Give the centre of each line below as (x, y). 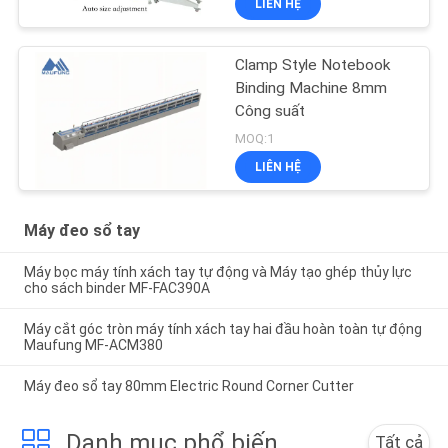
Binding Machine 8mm (311, 88)
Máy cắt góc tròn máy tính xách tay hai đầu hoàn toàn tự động (222, 329)
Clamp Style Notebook (313, 65)
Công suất (270, 111)
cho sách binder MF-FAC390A (116, 288)
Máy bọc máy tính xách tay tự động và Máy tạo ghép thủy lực (217, 272)
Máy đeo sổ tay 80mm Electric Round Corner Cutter (188, 386)
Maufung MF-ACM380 (93, 345)
